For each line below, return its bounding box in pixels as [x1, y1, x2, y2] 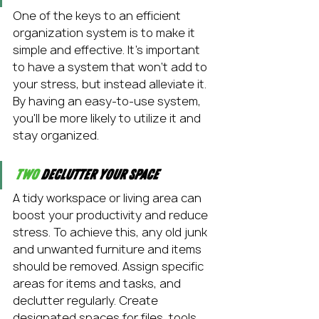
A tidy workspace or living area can [13, 190, 204, 206]
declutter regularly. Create [13, 293, 161, 308]
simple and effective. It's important [13, 42, 203, 58]
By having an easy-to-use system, [13, 93, 204, 109]
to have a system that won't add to [13, 59, 210, 75]
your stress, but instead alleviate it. [13, 76, 209, 92]
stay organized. [13, 127, 99, 143]
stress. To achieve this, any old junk [13, 224, 210, 240]
